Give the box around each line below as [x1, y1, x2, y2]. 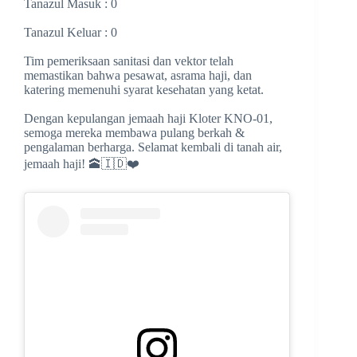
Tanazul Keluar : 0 [24, 25, 117, 40]
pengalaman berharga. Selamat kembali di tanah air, [24, 140, 282, 155]
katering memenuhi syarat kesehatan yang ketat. [24, 83, 264, 97]
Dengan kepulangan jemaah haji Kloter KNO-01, [24, 112, 273, 126]
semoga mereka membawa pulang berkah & [24, 126, 245, 140]
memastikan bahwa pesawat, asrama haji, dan [24, 69, 252, 83]
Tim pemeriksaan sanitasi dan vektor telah [24, 54, 233, 69]
